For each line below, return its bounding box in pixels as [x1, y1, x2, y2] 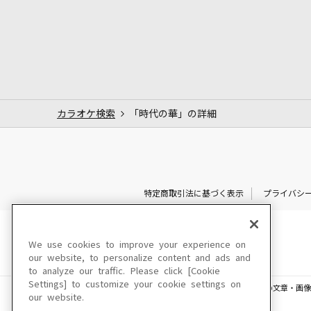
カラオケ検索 [57, 108, 115, 119]
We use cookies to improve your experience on [28, 240, 246, 249]
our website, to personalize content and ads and [28, 253, 251, 262]
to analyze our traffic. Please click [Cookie [28, 267, 220, 276]
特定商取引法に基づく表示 [143, 189, 244, 198]
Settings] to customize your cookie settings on [28, 280, 241, 289]
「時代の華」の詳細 [129, 108, 217, 119]
